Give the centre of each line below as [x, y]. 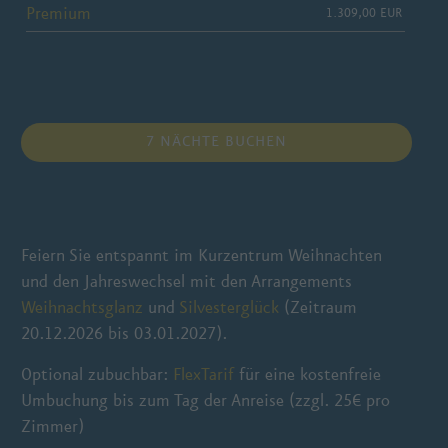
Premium [59, 13]
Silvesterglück [229, 307]
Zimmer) [53, 426]
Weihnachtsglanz [82, 307]
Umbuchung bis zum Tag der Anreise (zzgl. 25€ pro [206, 400]
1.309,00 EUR [363, 13]
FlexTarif [204, 374]
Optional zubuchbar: [97, 374]
